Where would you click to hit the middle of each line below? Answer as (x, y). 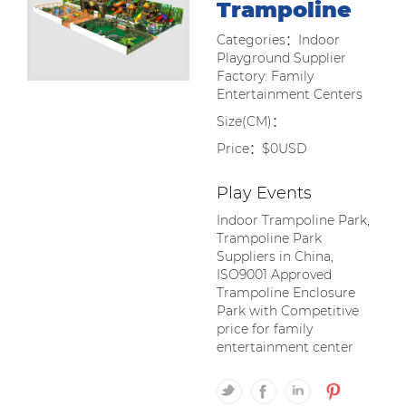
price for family (265, 329)
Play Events (264, 193)
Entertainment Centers (290, 94)
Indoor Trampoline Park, (293, 220)
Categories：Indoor (278, 40)
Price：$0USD (262, 149)
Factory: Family (265, 76)
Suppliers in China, (275, 256)
